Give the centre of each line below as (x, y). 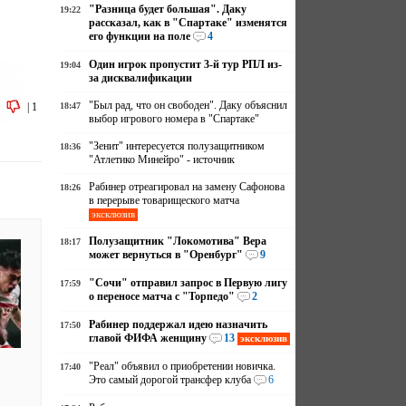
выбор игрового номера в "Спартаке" (174, 119)
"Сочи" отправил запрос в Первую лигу (188, 283)
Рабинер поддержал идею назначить (179, 324)
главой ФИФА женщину (148, 338)
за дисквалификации (141, 78)
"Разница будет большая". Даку (168, 9)
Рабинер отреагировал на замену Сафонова (187, 187)
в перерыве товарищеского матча (164, 200)
